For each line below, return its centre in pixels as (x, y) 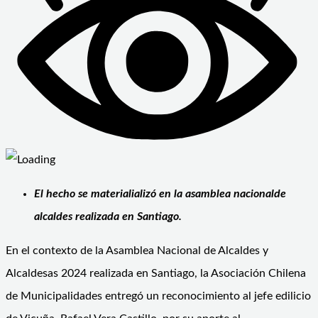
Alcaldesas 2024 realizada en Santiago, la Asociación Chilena (156, 273)
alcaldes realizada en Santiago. (109, 216)
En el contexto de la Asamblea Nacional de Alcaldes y (137, 250)
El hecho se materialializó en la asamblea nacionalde (160, 193)
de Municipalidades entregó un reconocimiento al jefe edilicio (158, 296)
